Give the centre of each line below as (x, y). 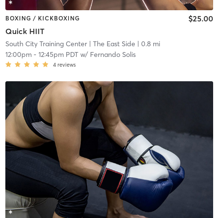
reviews (66, 64)
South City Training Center (46, 44)
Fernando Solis (113, 54)
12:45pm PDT (58, 54)
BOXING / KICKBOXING (42, 18)
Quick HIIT (25, 31)
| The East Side (111, 44)
